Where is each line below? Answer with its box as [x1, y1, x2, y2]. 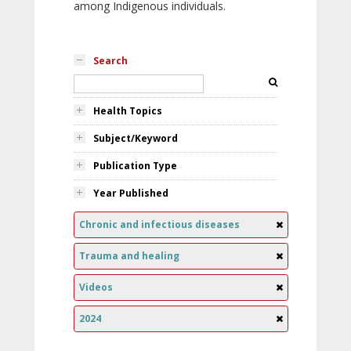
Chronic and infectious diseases [79, 218, 240, 231]
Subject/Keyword [93, 132, 178, 145]
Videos [79, 280, 113, 294]
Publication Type [93, 159, 177, 172]
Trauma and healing [79, 249, 179, 262]
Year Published [93, 186, 168, 200]
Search [93, 54, 128, 67]
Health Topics [93, 104, 162, 118]
